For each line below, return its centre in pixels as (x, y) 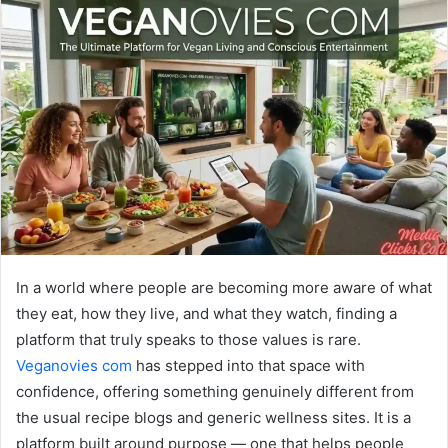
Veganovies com (74, 365)
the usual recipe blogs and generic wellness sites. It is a (213, 417)
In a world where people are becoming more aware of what (224, 287)
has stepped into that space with (248, 365)
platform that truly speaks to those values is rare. (188, 339)
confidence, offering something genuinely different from (215, 391)
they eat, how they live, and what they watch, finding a (206, 313)
